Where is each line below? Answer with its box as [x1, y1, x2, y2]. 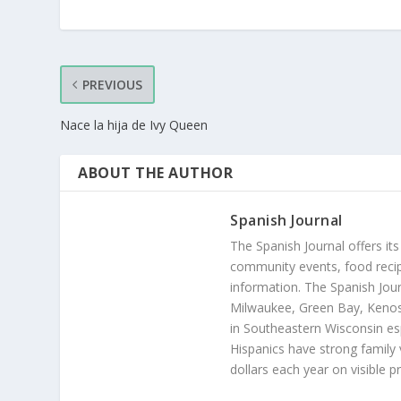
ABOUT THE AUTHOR [78, 163, 234, 183]
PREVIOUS [82, 76, 143, 94]
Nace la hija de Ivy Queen [60, 116, 209, 134]
